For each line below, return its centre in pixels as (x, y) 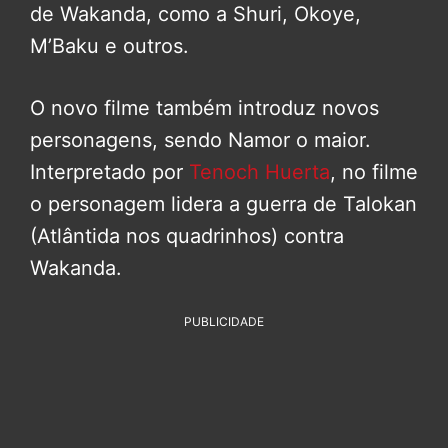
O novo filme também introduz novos (204, 107)
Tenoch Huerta (259, 171)
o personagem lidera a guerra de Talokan (223, 203)
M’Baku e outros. (109, 45)
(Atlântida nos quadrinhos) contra (187, 235)
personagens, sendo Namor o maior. (200, 139)
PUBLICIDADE (224, 321)
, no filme (374, 171)
